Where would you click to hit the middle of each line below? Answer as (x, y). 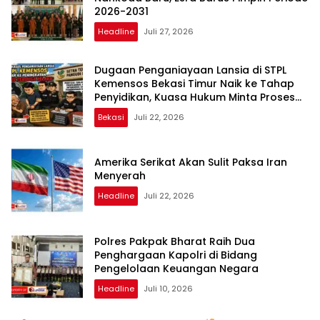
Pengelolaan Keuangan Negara (176, 268)
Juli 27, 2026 (169, 31)
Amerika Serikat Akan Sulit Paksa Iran (191, 162)
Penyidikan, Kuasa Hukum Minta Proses (195, 97)
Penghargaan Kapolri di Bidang (176, 255)
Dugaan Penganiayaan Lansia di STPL (190, 70)
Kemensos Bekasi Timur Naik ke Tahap (194, 83)
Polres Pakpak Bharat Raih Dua (175, 241)
